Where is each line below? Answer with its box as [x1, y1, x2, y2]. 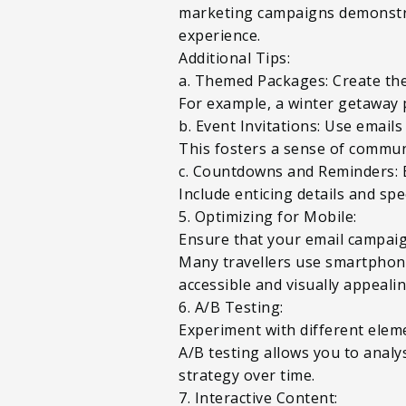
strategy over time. [179, 364, 315, 385]
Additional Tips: [179, 47, 290, 68]
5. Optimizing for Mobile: [179, 206, 357, 227]
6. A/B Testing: [179, 296, 284, 317]
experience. [179, 24, 261, 45]
